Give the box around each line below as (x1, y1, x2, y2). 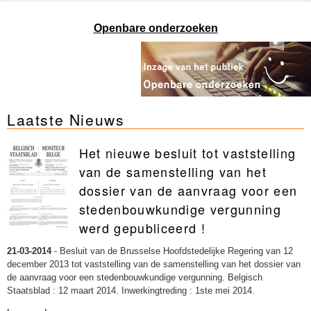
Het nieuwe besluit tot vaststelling (78, 144, 296, 162)
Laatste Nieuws (7, 109, 125, 131)
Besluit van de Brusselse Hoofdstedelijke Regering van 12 (60, 246, 293, 257)
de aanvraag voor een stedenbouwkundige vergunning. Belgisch (7, 272, 262, 283)
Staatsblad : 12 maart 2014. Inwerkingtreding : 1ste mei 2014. (7, 285, 255, 296)
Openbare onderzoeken (93, 22, 218, 35)
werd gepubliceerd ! (78, 219, 206, 237)
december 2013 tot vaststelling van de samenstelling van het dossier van (7, 259, 301, 270)
